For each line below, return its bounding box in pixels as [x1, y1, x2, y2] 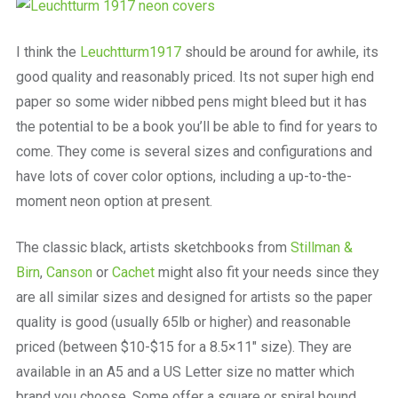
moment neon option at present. [15, 192, 212, 210]
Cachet [111, 263, 155, 281]
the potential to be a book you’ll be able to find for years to [15, 117, 378, 135]
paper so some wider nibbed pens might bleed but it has [15, 92, 367, 110]
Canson [45, 263, 92, 281]
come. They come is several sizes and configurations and [15, 142, 372, 160]
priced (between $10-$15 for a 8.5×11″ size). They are [15, 338, 352, 355]
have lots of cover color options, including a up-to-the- [15, 167, 352, 185]
